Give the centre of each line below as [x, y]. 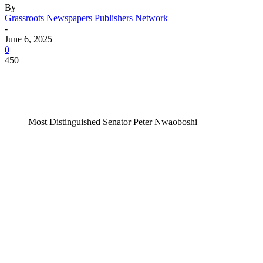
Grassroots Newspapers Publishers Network [86, 18]
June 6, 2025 [28, 39]
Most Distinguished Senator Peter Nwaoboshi [113, 122]
